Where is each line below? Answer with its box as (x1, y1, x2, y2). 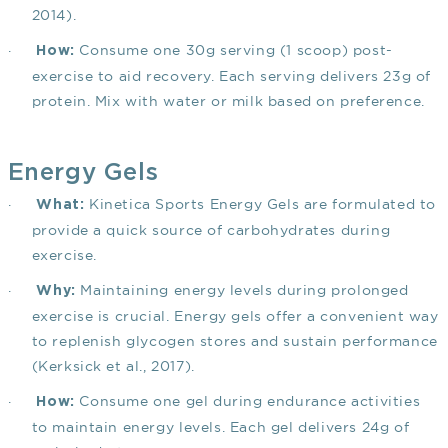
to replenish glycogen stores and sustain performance (31, 333, 438, 350)
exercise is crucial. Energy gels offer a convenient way (31, 308, 439, 325)
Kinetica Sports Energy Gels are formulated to (84, 196, 436, 213)
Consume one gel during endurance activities (74, 393, 421, 410)
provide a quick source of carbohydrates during (31, 222, 391, 239)
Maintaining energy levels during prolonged (75, 282, 409, 299)
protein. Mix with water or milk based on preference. (31, 93, 425, 110)
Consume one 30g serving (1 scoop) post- (74, 42, 393, 59)
